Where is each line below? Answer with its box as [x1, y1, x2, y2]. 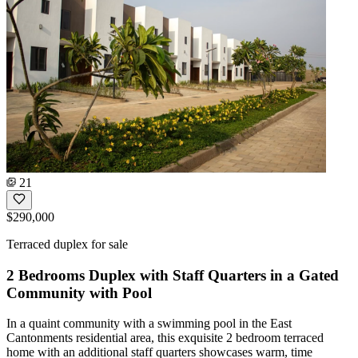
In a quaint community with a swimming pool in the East [6, 316, 292, 331]
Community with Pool [6, 284, 152, 301]
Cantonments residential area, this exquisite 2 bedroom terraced [6, 331, 324, 345]
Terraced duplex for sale [6, 237, 128, 251]
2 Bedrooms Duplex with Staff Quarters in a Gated [6, 266, 339, 284]
